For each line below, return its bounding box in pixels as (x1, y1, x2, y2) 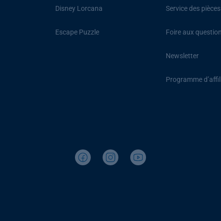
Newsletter (165, 52, 199, 60)
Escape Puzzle (55, 28, 100, 37)
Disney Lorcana (55, 4, 103, 13)
